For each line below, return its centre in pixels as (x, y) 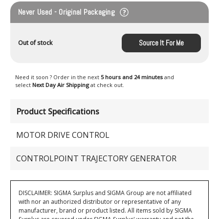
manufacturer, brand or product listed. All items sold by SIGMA (106, 211)
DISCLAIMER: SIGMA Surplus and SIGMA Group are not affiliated (105, 193)
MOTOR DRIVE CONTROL (63, 135)
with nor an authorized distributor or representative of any (100, 202)
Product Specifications (58, 111)
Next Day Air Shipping (61, 85)
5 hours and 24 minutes (132, 77)
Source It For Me (161, 43)
